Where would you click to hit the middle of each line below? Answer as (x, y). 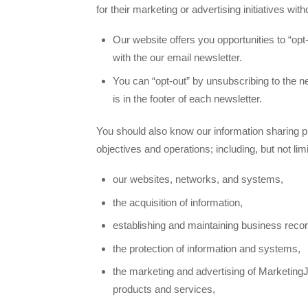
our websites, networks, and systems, (198, 179)
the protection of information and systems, (207, 248)
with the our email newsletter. (177, 57)
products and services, (164, 289)
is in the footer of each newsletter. (187, 98)
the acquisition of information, (178, 202)
